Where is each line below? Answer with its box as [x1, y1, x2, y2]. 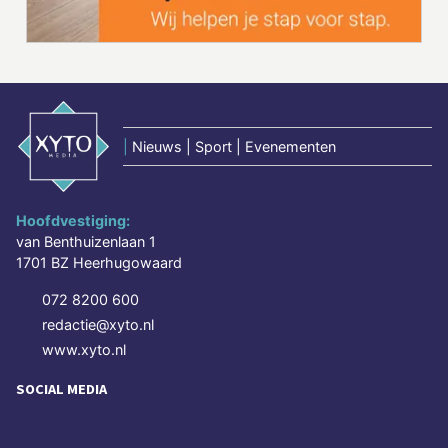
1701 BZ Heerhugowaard [16, 254, 182, 272]
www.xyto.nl [42, 341, 126, 359]
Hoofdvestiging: [16, 212, 130, 230]
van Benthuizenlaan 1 [16, 233, 156, 251]
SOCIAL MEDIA [16, 380, 107, 399]
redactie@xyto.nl [42, 316, 154, 334]
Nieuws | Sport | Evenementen [132, 138, 336, 156]
